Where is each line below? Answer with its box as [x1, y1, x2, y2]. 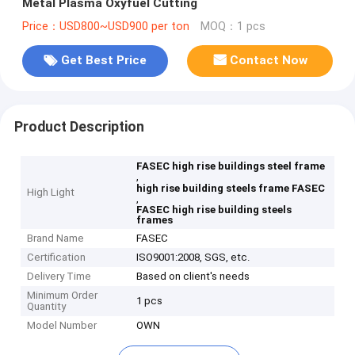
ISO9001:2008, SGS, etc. [136, 251, 250, 264]
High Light [27, 186, 75, 199]
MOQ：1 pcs [200, 19, 265, 33]
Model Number [27, 319, 97, 332]
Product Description [13, 118, 144, 135]
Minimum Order [27, 289, 98, 302]
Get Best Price [60, 53, 147, 68]
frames [136, 214, 174, 227]
